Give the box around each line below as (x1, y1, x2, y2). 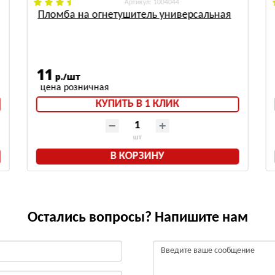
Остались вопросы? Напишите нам (27, 211, 248, 226)
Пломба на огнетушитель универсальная (37, 9, 231, 21)
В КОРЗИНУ (110, 150, 165, 163)
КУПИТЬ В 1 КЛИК (95, 98, 179, 110)
